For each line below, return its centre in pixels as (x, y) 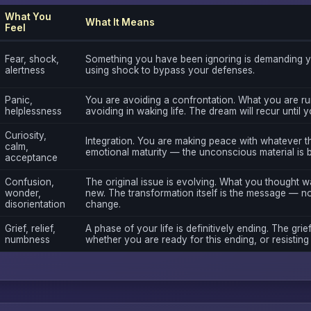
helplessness (33, 111)
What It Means (120, 23)
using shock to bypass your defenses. (170, 70)
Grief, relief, (30, 229)
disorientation (35, 204)
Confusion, (29, 182)
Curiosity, (25, 136)
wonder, (23, 193)
